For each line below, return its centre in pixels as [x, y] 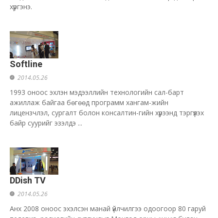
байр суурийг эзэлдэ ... [46, 123]
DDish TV [28, 180]
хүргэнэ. [21, 7]
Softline [26, 64]
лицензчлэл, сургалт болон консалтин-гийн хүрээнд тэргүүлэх [107, 113]
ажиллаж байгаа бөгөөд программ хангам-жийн [89, 102]
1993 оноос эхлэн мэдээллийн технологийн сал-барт [97, 92]
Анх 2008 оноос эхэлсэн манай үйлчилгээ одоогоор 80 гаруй [108, 209]
